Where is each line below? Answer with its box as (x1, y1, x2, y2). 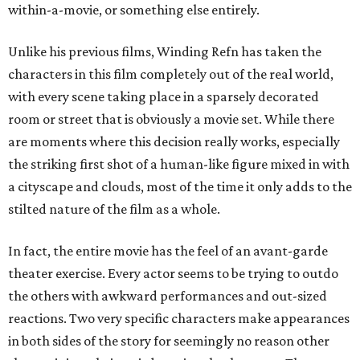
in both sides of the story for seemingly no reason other (8, 333, 329, 350)
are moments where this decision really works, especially (8, 133, 340, 150)
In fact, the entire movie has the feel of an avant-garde (8, 243, 328, 260)
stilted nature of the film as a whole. (8, 201, 220, 218)
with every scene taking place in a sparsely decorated (8, 88, 319, 105)
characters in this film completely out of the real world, (8, 66, 333, 83)
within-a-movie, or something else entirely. (8, 2, 260, 18)
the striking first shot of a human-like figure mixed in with (8, 156, 350, 173)
